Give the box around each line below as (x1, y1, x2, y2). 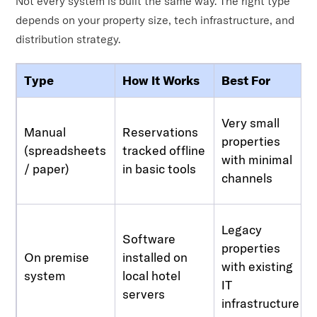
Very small (221, 114, 280, 131)
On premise (24, 248, 90, 265)
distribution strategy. (16, 31, 121, 46)
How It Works (122, 71, 200, 88)
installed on (122, 248, 188, 265)
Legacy (221, 221, 263, 238)
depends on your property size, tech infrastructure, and (16, 12, 295, 27)
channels (221, 169, 273, 186)
